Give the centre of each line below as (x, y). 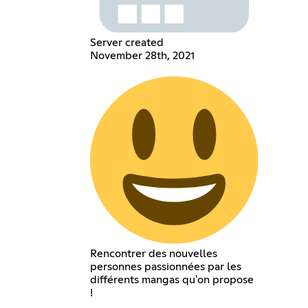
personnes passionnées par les (166, 266)
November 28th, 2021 (143, 55)
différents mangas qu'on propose (172, 279)
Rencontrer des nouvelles (154, 253)
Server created (127, 42)
